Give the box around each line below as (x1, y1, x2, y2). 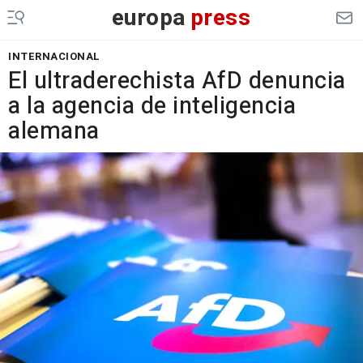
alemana (8, 114, 100, 148)
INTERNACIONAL (8, 49, 100, 64)
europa (111, 2, 186, 35)
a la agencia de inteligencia (8, 89, 296, 123)
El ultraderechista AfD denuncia (8, 64, 346, 98)
